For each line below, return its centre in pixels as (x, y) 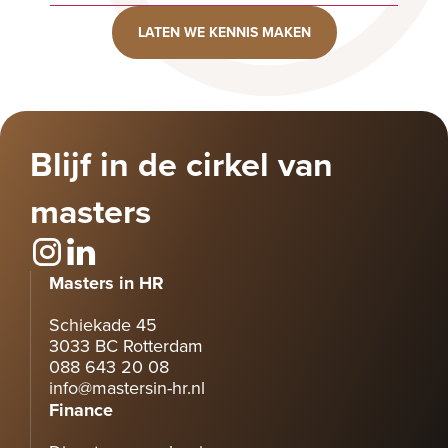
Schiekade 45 (103, 324)
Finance (81, 410)
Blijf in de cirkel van (181, 164)
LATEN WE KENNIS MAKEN (224, 32)
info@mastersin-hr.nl (127, 387)
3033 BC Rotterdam (126, 345)
